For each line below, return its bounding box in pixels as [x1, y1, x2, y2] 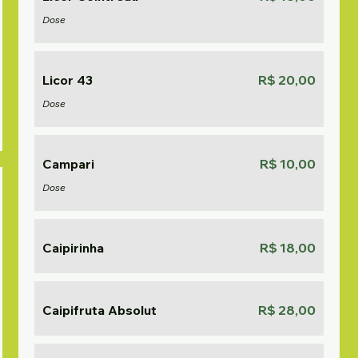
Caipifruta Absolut [42, 302, 157, 318]
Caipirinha [42, 240, 105, 256]
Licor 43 [42, 72, 93, 88]
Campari [42, 156, 95, 172]
